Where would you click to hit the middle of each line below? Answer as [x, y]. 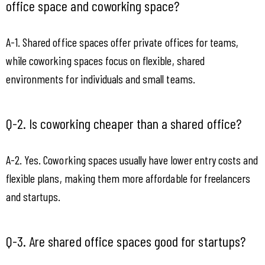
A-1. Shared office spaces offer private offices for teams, [122, 42]
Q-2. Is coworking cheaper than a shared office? [124, 123]
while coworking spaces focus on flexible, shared [105, 61]
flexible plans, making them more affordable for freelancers [128, 178]
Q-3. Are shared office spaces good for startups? [126, 241]
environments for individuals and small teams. [101, 79]
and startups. [33, 197]
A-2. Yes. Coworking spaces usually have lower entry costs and [132, 160]
